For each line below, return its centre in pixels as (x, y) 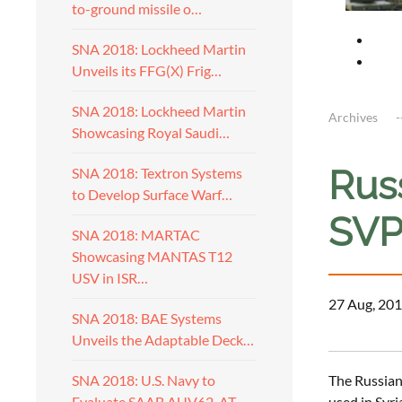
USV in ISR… (110, 278)
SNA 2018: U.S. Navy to (144, 380)
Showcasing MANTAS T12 (152, 256)
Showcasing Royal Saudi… (151, 132)
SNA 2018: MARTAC (136, 235)
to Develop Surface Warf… (152, 194)
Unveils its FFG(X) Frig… (147, 70)
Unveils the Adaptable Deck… (163, 340)
